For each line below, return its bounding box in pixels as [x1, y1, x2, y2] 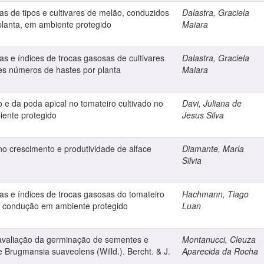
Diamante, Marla [182, 143, 244, 154]
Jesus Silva [182, 109, 224, 121]
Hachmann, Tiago [182, 188, 249, 200]
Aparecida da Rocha [182, 245, 258, 257]
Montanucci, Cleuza [182, 233, 256, 245]
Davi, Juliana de [182, 97, 242, 109]
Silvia [182, 154, 202, 166]
